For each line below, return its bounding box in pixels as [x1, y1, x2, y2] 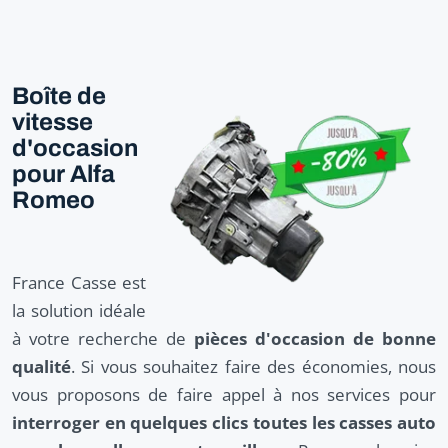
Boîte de [12, 82, 106, 109]
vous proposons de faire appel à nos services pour [12, 382, 436, 406]
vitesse [12, 108, 93, 135]
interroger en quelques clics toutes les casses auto [12, 410, 436, 434]
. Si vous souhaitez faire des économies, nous [71, 354, 436, 378]
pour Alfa [12, 160, 115, 187]
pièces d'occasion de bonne [194, 326, 436, 350]
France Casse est [12, 270, 146, 294]
